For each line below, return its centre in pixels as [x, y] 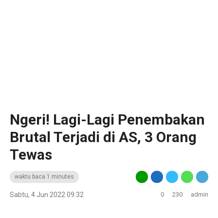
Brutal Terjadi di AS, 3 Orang [103, 137]
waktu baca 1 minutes [44, 177]
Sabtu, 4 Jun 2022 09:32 [47, 195]
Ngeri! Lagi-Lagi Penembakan [107, 119]
